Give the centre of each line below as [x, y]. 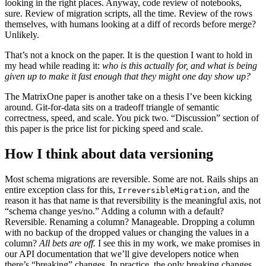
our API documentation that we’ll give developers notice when [122, 254]
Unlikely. [22, 34]
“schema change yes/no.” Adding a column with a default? [114, 211]
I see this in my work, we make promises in [178, 243]
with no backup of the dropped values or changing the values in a [127, 232]
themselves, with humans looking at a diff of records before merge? [130, 24]
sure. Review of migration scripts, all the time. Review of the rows [129, 13]
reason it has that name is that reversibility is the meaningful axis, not [133, 200]
